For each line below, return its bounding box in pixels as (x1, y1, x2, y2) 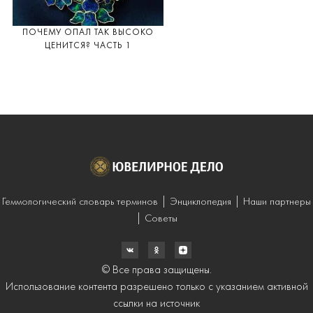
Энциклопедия (170, 197, 231, 208)
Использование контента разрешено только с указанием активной (5, 282, 308, 293)
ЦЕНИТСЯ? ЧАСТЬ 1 (45, 41, 131, 50)
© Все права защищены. (101, 265, 212, 277)
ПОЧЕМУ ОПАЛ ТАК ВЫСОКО (22, 28, 154, 37)
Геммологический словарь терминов (2, 197, 158, 208)
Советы (145, 214, 177, 225)
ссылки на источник (113, 298, 200, 310)
